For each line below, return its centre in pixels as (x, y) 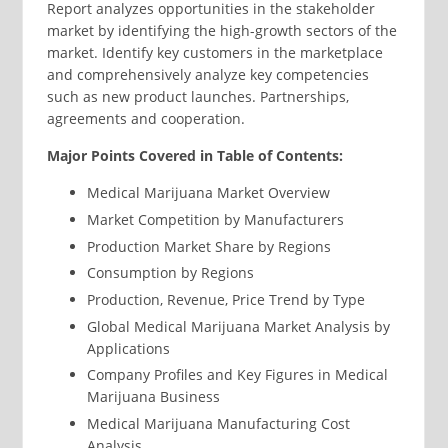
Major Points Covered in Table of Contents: (194, 156)
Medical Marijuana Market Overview (208, 193)
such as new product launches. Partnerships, (197, 97)
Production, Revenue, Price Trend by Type (225, 300)
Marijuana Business (153, 397)
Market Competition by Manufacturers (215, 220)
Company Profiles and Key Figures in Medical (237, 375)
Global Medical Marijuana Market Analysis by (238, 326)
